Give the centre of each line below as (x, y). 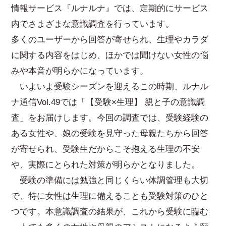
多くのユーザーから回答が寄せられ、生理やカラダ (110, 39)
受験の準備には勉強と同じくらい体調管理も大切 (110, 180)
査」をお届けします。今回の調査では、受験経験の (110, 118)
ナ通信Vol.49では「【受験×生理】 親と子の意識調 (108, 102)
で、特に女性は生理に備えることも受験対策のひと (110, 196)
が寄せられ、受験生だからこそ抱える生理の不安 (106, 149)
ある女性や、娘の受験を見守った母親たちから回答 (110, 133)
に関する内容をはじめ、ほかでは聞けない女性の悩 (110, 55)
